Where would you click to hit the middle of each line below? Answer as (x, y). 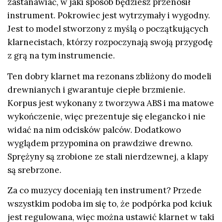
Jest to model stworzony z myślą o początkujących (108, 29)
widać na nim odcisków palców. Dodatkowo (94, 130)
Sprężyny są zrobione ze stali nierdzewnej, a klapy (108, 156)
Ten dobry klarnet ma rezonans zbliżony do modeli (110, 76)
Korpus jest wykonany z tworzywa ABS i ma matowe (111, 103)
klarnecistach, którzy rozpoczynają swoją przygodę (110, 42)
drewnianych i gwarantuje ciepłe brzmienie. (96, 89)
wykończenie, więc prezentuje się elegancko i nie (107, 116)
